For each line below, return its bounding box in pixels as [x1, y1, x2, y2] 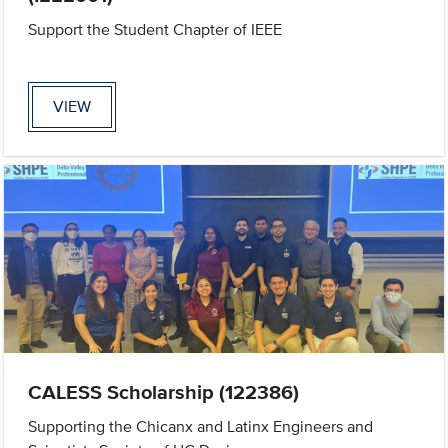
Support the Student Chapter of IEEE [28, 17, 283, 41]
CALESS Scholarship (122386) [28, 377, 300, 408]
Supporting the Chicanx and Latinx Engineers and [28, 415, 374, 439]
